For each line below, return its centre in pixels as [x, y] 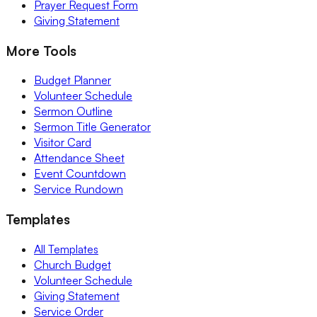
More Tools [41, 50]
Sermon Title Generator [92, 127]
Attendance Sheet [79, 158]
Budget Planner [73, 80]
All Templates [66, 249]
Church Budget [73, 264]
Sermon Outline [73, 111]
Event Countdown [80, 174]
